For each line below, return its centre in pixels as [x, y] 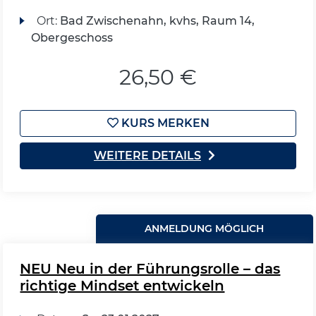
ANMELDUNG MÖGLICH [205, 229]
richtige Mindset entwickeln [122, 286]
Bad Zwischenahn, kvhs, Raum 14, [157, 21]
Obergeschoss [72, 38]
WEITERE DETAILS [147, 156]
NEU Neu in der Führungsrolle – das [150, 269]
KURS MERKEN [164, 123]
